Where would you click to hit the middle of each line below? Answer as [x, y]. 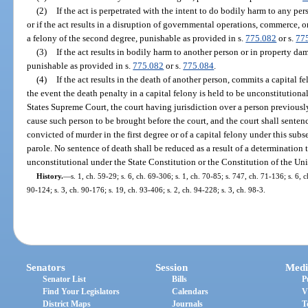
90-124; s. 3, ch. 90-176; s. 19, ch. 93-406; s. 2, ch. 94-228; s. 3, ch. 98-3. [146, 189]
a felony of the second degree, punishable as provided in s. [136, 38]
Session [172, 268]
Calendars [190, 292]
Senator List [65, 279]
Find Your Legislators [81, 292]
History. [49, 176]
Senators [46, 268]
